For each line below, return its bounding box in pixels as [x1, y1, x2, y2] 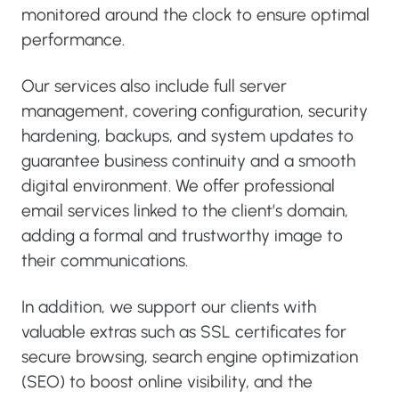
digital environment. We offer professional [21, 175, 335, 196]
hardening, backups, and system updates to [21, 126, 354, 146]
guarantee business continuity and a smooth [21, 151, 355, 171]
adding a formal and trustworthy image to [21, 225, 343, 246]
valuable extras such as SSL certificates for [21, 322, 346, 342]
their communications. [21, 250, 188, 271]
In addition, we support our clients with [21, 297, 316, 317]
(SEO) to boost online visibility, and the [21, 371, 313, 392]
